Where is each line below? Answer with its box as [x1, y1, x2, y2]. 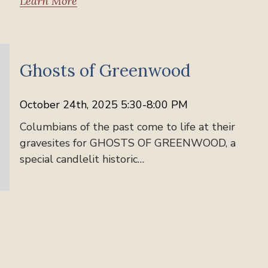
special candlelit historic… [20, 151, 145, 166]
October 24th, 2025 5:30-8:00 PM [20, 97, 188, 112]
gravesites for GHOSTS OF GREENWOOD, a [20, 135, 236, 150]
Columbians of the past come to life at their [20, 119, 236, 134]
